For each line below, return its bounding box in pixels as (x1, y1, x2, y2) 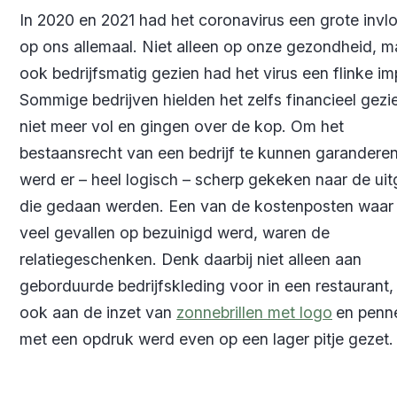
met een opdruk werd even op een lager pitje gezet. (19, 329, 393, 348)
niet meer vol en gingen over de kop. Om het (19, 116, 344, 136)
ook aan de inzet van (19, 302, 176, 322)
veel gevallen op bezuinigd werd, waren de (19, 222, 330, 242)
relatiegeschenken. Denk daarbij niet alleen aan (19, 249, 362, 269)
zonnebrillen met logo (176, 302, 332, 322)
